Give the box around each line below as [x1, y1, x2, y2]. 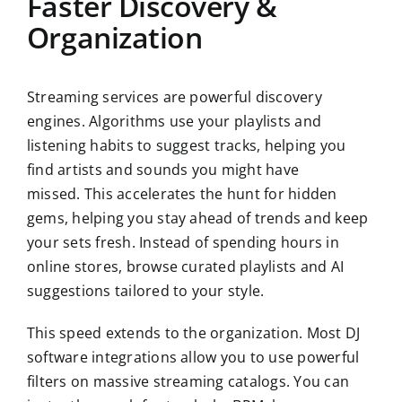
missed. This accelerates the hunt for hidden [26, 183, 337, 204]
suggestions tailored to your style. [26, 280, 265, 301]
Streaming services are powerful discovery [26, 86, 322, 107]
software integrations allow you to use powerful [26, 346, 360, 367]
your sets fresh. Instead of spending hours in [26, 232, 339, 252]
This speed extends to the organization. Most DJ [26, 322, 361, 343]
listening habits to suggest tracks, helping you [26, 135, 346, 155]
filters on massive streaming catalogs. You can [26, 371, 350, 391]
